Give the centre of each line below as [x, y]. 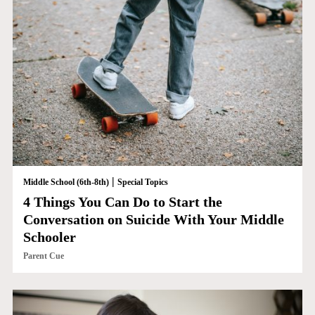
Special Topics [142, 182]
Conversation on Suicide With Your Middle [153, 220]
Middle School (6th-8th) [66, 182]
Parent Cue [43, 256]
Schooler [49, 237]
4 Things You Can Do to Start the [122, 202]
